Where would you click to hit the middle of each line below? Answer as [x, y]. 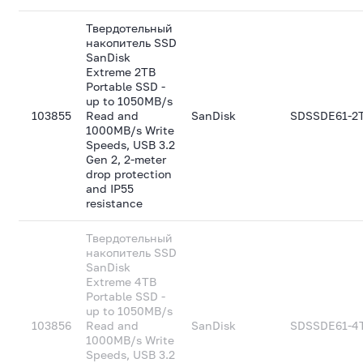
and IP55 [110, 188]
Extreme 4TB [122, 282]
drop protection [129, 174]
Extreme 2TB [121, 72]
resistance [115, 203]
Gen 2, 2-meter [126, 159]
